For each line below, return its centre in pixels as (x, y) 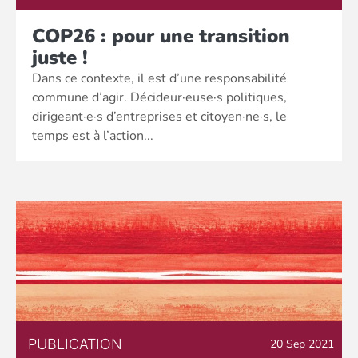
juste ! (60, 58)
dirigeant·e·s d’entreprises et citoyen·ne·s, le (159, 117)
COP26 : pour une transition (161, 36)
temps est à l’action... (93, 136)
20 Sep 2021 (302, 344)
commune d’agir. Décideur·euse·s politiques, (159, 97)
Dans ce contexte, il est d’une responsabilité (159, 78)
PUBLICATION (75, 344)
